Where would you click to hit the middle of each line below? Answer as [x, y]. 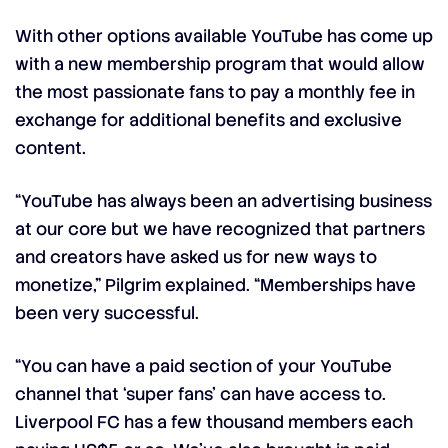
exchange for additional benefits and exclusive [208, 120]
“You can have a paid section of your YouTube [203, 366]
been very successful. [107, 313]
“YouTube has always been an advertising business [223, 201]
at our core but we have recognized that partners [220, 229]
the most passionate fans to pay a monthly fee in [215, 92]
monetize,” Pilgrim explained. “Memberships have [215, 285]
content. [50, 148]
